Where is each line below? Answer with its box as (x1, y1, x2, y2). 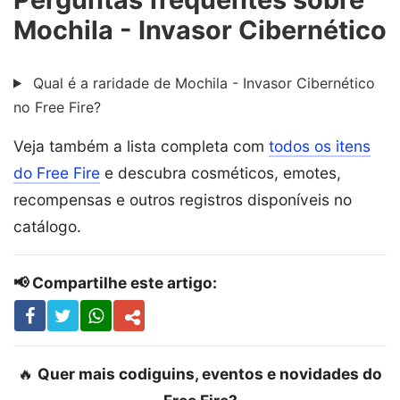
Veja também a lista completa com (13, 136, 269, 155)
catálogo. (13, 216, 81, 236)
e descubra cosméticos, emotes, (100, 162, 341, 182)
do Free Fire (13, 162, 100, 182)
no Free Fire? (13, 97, 101, 116)
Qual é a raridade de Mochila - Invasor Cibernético (28, 73, 375, 92)
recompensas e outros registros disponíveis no (13, 189, 352, 209)
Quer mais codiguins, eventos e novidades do (37, 363, 382, 383)
